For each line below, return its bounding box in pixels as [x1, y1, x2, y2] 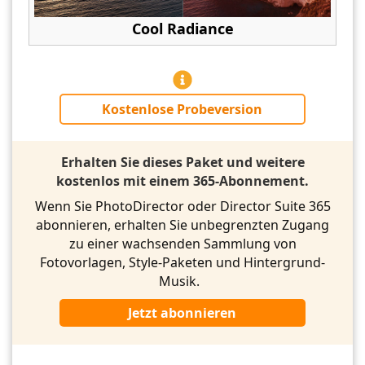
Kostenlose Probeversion [102, 100, 263, 119]
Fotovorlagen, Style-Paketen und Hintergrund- [40, 253, 325, 272]
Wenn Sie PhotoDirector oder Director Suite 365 [34, 197, 331, 216]
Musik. [159, 272, 206, 291]
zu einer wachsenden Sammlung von [68, 235, 297, 253]
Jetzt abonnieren [128, 304, 237, 323]
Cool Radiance [131, 19, 234, 39]
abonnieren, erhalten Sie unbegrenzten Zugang [36, 216, 329, 235]
